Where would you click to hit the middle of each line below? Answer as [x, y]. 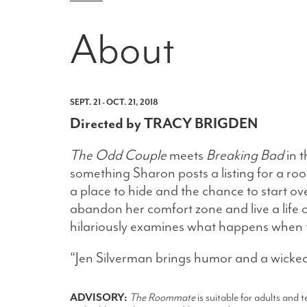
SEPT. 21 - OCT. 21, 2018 [114, 102]
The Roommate [162, 298]
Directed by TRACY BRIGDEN [164, 124]
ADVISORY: [100, 298]
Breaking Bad [245, 155]
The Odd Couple [118, 155]
